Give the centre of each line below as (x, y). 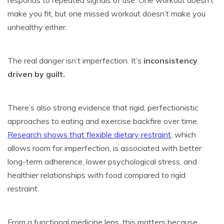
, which (183, 134)
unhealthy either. (37, 27)
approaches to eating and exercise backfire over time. (103, 121)
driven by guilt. (36, 74)
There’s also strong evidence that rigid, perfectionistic (103, 107)
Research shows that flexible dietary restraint (89, 134)
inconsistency (170, 60)
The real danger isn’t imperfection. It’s (75, 60)
